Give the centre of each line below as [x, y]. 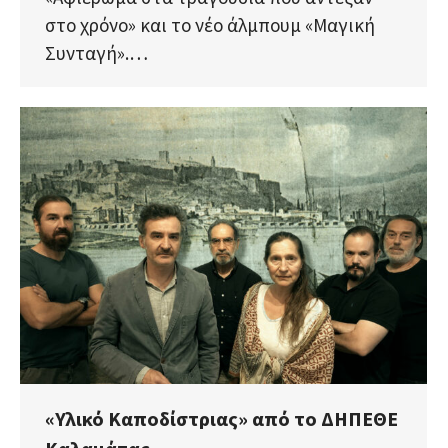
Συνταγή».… [96, 52]
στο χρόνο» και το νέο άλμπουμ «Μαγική [210, 24]
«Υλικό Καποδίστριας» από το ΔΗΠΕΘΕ [221, 419]
